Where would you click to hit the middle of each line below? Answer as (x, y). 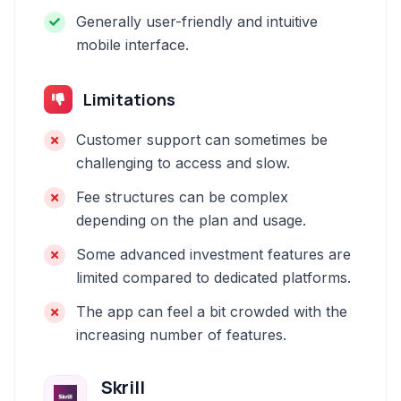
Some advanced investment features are (213, 254)
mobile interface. (132, 45)
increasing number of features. (181, 335)
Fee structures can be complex (182, 197)
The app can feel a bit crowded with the (212, 311)
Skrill (123, 387)
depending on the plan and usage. (191, 220)
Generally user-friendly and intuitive (197, 21)
